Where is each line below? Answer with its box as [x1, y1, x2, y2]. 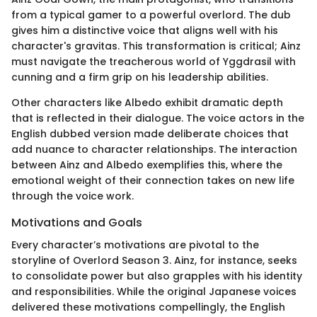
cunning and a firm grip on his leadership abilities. [11, 70, 268, 85]
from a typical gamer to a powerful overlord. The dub [11, 8, 291, 23]
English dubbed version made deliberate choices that [11, 127, 289, 142]
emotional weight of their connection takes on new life [11, 173, 294, 188]
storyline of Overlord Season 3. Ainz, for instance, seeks [11, 253, 297, 268]
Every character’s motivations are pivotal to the [11, 238, 259, 253]
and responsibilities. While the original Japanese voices [11, 284, 296, 299]
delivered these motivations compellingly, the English [11, 300, 285, 315]
